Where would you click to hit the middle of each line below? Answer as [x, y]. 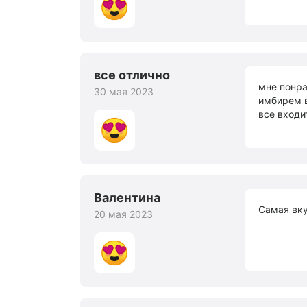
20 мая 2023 [123, 214]
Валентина [127, 198]
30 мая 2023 [124, 91]
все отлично [132, 75]
